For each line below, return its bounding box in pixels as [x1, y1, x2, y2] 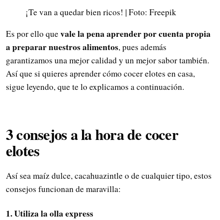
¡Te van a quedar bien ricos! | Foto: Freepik [26, 6, 176, 18]
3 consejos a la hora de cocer [6, 123, 178, 145]
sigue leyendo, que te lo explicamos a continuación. [6, 81, 184, 92]
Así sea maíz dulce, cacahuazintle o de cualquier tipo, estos [6, 170, 212, 182]
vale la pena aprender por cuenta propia [60, 27, 211, 40]
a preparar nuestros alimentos [6, 40, 118, 53]
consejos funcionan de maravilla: [6, 183, 121, 195]
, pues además [118, 41, 166, 53]
